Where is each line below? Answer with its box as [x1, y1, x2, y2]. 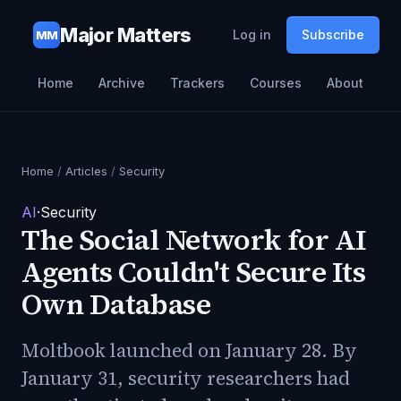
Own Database [21, 285, 211, 324]
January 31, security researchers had [21, 365, 350, 391]
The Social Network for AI [21, 220, 367, 260]
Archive [98, 75, 145, 90]
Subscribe [302, 27, 364, 42]
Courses [250, 75, 302, 90]
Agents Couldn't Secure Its [21, 252, 366, 292]
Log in [233, 27, 271, 42]
